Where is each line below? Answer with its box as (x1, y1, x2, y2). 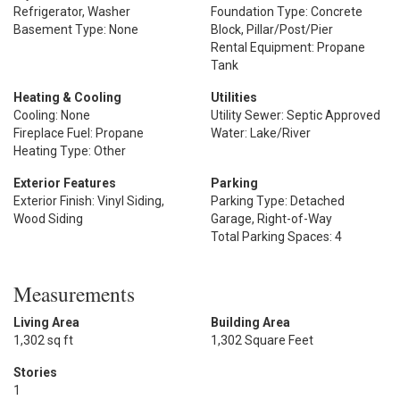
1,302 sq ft (13, 332, 73, 347)
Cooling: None (13, 107, 90, 122)
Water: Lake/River (211, 125, 311, 140)
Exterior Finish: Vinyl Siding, (13, 193, 164, 208)
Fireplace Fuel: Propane (13, 125, 144, 140)
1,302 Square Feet (211, 332, 313, 347)
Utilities (211, 89, 257, 104)
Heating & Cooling (13, 89, 121, 104)
